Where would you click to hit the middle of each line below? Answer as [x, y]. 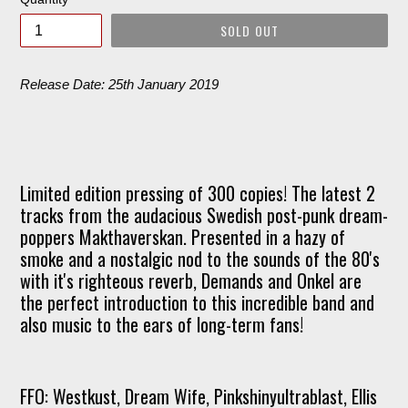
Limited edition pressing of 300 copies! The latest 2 [198, 194]
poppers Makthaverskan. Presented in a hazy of [183, 237]
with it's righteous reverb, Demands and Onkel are [191, 281]
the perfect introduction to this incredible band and [197, 303]
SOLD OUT [250, 31]
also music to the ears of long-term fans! [162, 325]
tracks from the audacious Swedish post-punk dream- [204, 215]
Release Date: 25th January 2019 [119, 84]
